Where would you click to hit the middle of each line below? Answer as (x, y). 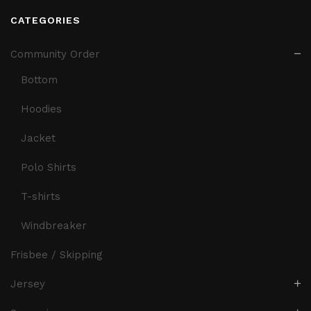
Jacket (38, 138)
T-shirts (41, 197)
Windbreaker (54, 226)
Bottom (39, 80)
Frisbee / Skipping (57, 255)
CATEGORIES (45, 20)
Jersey (28, 284)
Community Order (55, 54)
